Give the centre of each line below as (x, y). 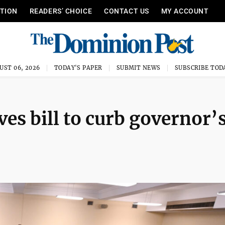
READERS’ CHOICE (61, 11)
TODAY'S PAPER (78, 68)
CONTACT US (127, 11)
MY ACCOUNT (185, 11)
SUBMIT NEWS (138, 68)
